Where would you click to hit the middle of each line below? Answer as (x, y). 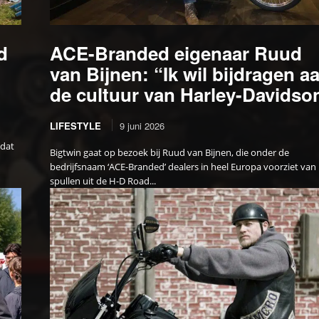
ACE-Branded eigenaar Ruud (176, 53)
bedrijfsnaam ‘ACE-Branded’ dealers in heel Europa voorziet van (183, 166)
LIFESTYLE (76, 125)
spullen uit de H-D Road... (103, 181)
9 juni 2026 (142, 125)
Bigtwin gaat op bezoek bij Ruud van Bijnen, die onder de (170, 152)
